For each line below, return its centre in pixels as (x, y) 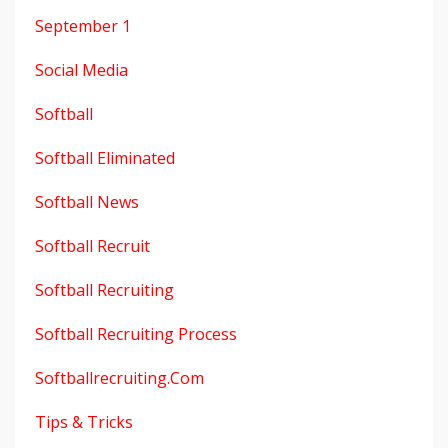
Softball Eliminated (105, 157)
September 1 (83, 25)
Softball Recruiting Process (136, 333)
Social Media (81, 69)
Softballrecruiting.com (119, 377)
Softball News (87, 201)
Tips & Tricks (84, 421)
